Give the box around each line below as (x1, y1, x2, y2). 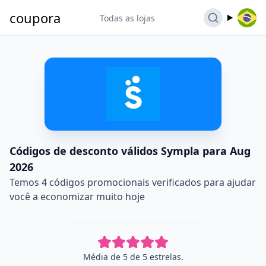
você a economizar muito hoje (9, 190, 145, 203)
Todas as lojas (100, 12, 156, 24)
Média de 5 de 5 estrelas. (83, 251, 183, 262)
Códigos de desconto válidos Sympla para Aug (9, 144, 251, 158)
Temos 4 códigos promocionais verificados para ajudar (9, 176, 256, 189)
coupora (9, 8, 61, 27)
